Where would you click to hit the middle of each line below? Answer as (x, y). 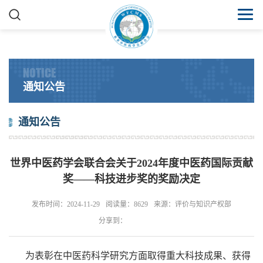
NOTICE (39, 73)
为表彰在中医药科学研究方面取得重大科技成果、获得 (130, 255)
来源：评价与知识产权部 (193, 204)
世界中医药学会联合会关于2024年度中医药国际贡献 (131, 163)
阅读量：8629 (127, 204)
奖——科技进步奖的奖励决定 (131, 179)
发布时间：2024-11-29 (66, 204)
